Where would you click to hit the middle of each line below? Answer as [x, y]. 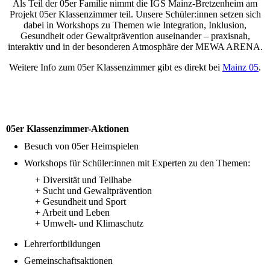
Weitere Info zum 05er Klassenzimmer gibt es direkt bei [116, 67]
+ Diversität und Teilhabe [69, 180]
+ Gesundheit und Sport [66, 201]
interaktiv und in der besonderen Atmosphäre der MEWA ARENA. [135, 46]
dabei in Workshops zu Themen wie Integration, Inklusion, [135, 25]
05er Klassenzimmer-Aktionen [67, 128]
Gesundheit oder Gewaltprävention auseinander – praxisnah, [135, 36]
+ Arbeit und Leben [58, 212]
